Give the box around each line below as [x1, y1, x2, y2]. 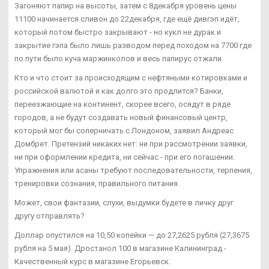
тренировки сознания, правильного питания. [14, 178, 180, 188]
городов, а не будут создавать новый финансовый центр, [14, 112, 228, 122]
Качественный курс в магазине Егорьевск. [14, 256, 171, 266]
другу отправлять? [14, 211, 85, 220]
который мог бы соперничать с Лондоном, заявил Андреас [14, 125, 234, 135]
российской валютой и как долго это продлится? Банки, [14, 86, 223, 95]
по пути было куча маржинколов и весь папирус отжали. [14, 53, 223, 63]
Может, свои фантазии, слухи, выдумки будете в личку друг [14, 198, 234, 207]
